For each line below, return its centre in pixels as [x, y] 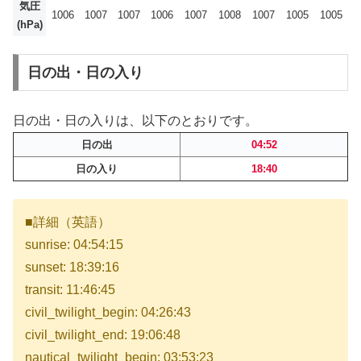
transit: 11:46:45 [70, 290]
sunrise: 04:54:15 [74, 245]
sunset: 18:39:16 [72, 268]
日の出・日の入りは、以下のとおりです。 [135, 120]
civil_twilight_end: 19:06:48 [103, 335]
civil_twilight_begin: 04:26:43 [108, 313]
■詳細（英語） [68, 222]
